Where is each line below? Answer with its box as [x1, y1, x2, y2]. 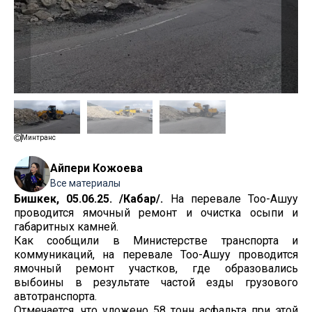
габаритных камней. [14, 220, 118, 233]
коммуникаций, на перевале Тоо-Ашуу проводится [14, 248, 298, 261]
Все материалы [50, 178, 120, 189]
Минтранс [22, 134, 56, 141]
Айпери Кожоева [50, 162, 143, 175]
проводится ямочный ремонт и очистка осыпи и [14, 206, 298, 219]
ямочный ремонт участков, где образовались [14, 262, 298, 275]
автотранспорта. [14, 290, 97, 303]
